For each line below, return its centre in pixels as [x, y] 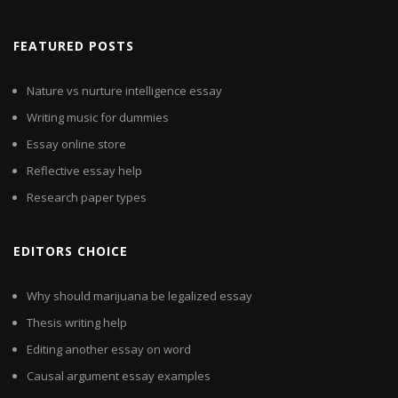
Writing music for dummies [98, 118]
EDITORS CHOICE [71, 251]
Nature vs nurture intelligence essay [124, 91]
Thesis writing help [77, 323]
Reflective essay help [84, 171]
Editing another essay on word [109, 350]
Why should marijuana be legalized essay [139, 296]
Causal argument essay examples [119, 376]
